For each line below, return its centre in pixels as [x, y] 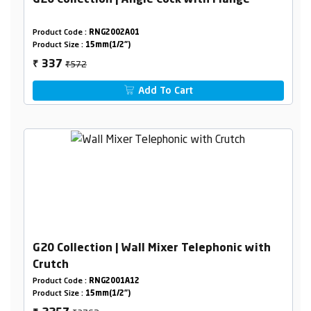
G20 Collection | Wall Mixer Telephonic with [151, 249]
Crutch [50, 266]
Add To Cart [165, 91]
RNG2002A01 [114, 33]
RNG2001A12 [114, 282]
